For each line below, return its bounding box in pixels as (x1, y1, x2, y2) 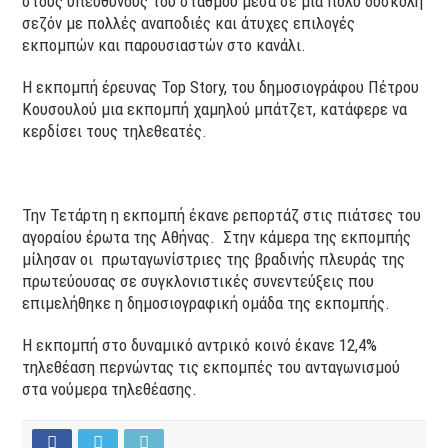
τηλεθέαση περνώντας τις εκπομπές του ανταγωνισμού (22, 356, 401, 377)
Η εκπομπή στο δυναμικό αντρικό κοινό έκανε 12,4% (22, 334, 378, 355)
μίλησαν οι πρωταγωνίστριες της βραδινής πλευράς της (22, 248, 406, 269)
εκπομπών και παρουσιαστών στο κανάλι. (22, 34, 307, 55)
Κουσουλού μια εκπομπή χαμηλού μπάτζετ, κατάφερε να (22, 98, 408, 119)
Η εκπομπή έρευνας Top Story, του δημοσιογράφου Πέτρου (22, 76, 420, 97)
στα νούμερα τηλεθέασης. (22, 378, 198, 399)
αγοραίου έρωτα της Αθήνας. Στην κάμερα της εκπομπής (22, 226, 412, 247)
